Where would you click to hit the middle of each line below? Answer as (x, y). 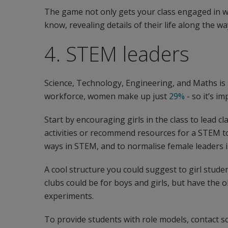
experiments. (69, 196)
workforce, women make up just (107, 96)
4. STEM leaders (117, 54)
